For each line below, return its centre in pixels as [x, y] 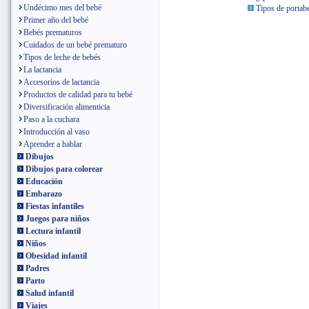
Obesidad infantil [56, 256]
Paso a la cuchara [51, 119]
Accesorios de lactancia [61, 82]
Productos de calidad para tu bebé [78, 94]
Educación [44, 181]
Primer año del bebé [56, 20]
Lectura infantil [53, 231]
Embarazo [44, 194]
